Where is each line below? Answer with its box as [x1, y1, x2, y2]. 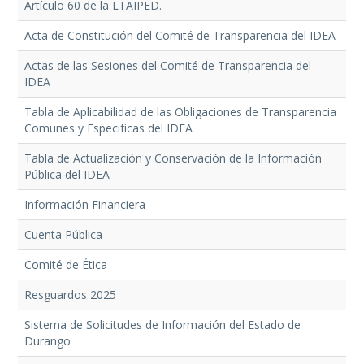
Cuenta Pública [24, 227, 102, 243]
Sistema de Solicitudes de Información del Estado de [24, 317, 301, 333]
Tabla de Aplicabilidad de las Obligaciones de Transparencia [24, 104, 336, 120]
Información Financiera [24, 197, 145, 213]
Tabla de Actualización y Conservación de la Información [24, 150, 322, 167]
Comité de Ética [24, 257, 107, 273]
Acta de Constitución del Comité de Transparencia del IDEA [24, 28, 336, 44]
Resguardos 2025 [24, 287, 116, 303]
